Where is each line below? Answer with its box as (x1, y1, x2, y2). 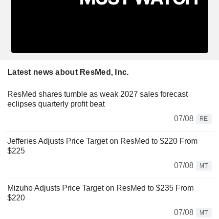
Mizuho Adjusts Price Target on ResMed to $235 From (7, 184, 194, 193)
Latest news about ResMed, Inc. (7, 68, 129, 77)
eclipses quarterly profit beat (7, 100, 105, 109)
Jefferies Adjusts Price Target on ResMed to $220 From (7, 137, 197, 146)
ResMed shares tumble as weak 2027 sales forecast (7, 90, 188, 99)
